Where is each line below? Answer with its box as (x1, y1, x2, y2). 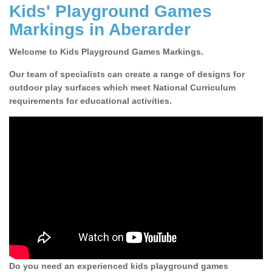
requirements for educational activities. (9, 96, 174, 106)
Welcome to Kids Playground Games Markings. (9, 47, 203, 57)
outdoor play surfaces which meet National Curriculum (9, 83, 236, 93)
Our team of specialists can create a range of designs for (9, 69, 245, 80)
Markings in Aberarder (9, 20, 191, 39)
